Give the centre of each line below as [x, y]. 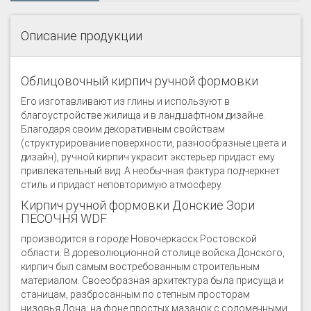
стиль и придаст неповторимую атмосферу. [122, 185]
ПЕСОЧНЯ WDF [64, 218]
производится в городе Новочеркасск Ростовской [139, 239]
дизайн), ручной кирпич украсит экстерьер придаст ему [148, 157]
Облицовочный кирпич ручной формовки [140, 81]
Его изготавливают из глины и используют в [125, 101]
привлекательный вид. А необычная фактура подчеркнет [150, 171]
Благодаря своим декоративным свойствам [123, 129]
